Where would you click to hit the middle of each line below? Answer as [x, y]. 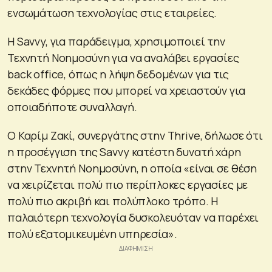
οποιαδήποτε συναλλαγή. [72, 107]
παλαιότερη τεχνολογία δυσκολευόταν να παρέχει [133, 217]
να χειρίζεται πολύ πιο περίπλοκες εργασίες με [128, 184]
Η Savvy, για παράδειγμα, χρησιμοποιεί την [116, 41]
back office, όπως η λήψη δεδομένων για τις [118, 74]
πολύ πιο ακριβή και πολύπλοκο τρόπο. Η [113, 201]
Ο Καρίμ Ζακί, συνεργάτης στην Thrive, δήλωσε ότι [135, 135]
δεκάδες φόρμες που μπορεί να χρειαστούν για [126, 90]
